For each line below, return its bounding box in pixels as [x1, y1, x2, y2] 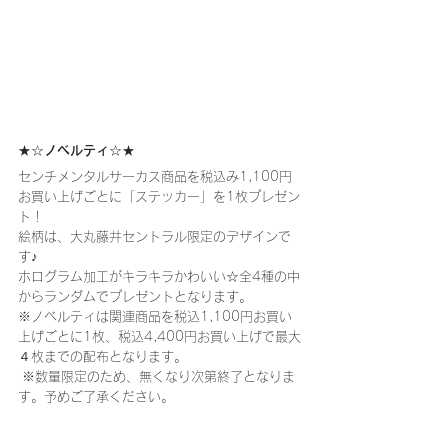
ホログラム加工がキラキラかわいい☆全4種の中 [18, 270, 300, 284]
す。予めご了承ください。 [18, 390, 174, 404]
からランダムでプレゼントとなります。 [18, 290, 252, 304]
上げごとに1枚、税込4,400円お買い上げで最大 [18, 330, 301, 344]
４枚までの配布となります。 [18, 350, 187, 364]
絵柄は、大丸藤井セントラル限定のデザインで [18, 230, 291, 244]
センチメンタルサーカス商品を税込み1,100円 [18, 170, 292, 184]
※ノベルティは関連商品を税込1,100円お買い [18, 310, 292, 324]
